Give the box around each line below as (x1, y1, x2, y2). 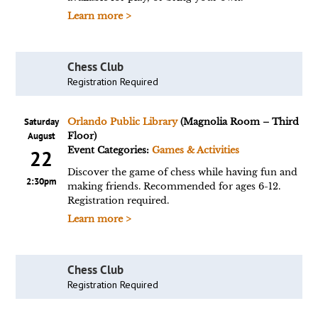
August (27, 130, 55, 142)
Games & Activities (151, 144, 239, 156)
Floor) (67, 130, 97, 142)
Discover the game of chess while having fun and (67, 166, 297, 178)
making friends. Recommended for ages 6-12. (67, 180, 280, 192)
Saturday (23, 116, 59, 128)
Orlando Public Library (67, 116, 177, 128)
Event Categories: (67, 144, 152, 156)
